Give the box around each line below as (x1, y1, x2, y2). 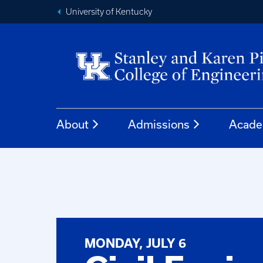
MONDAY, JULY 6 (85, 237, 186, 251)
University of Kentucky (66, 7, 152, 16)
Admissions (128, 117, 190, 131)
